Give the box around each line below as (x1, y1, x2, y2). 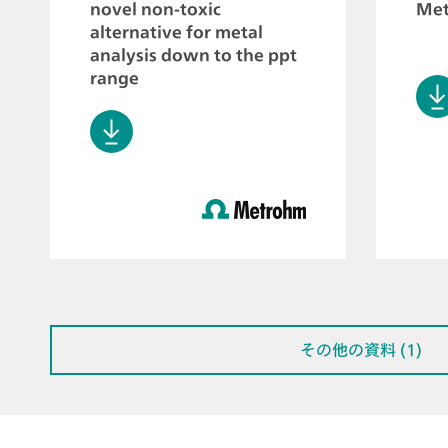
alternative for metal (90, 23, 263, 40)
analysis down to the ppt (90, 46, 297, 63)
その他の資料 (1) (300, 341, 422, 358)
